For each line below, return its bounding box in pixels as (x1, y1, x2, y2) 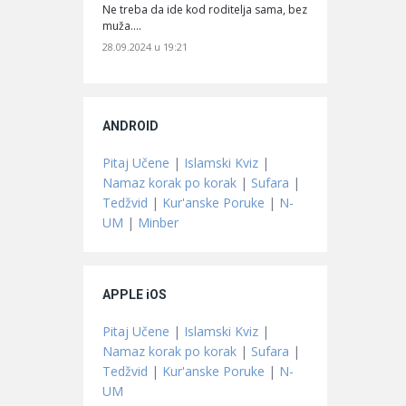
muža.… (102, 17, 141, 34)
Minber (138, 213, 179, 231)
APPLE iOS (102, 286, 167, 302)
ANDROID (102, 118, 159, 133)
